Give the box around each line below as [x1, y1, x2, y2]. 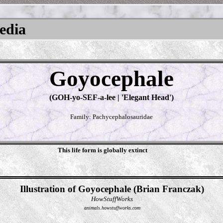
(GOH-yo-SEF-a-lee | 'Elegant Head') [49, 93, 174, 102]
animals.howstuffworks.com [84, 205, 140, 211]
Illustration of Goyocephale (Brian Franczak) [19, 184, 204, 194]
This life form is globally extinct [58, 146, 147, 154]
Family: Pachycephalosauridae [70, 113, 153, 120]
